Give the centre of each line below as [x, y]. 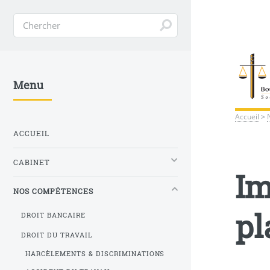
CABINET [32, 162]
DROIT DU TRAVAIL [57, 235]
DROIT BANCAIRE [54, 215]
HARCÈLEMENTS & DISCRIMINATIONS [95, 253]
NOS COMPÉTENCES [53, 191]
